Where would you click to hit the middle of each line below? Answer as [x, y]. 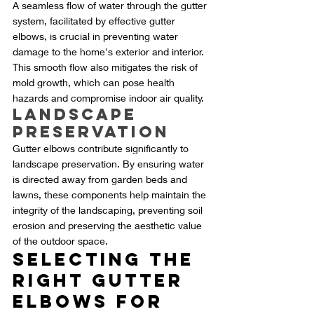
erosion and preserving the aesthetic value [109, 226]
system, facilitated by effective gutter [95, 21]
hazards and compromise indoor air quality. [108, 98]
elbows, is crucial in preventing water [97, 36]
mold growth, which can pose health [95, 83]
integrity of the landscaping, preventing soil [109, 210]
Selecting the [107, 260]
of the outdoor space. [60, 241]
